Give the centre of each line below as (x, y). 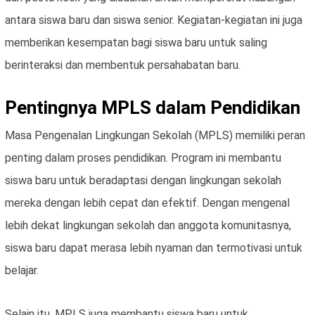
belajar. (22, 271)
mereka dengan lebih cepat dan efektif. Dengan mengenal (147, 203)
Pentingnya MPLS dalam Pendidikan (153, 108)
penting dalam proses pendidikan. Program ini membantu (143, 158)
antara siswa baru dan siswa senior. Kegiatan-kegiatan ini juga (154, 20)
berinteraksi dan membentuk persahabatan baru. (123, 65)
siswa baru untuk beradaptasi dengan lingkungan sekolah (143, 181)
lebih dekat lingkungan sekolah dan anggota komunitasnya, (148, 226)
